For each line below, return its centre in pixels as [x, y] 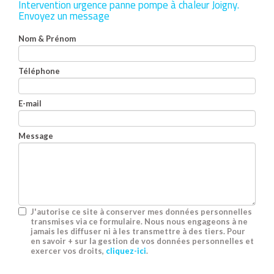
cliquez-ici [126, 251]
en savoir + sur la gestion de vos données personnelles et [142, 241]
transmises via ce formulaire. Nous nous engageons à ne [139, 221]
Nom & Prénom [47, 39]
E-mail [30, 103]
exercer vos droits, [68, 251]
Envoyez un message [64, 16]
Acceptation [42, 263]
